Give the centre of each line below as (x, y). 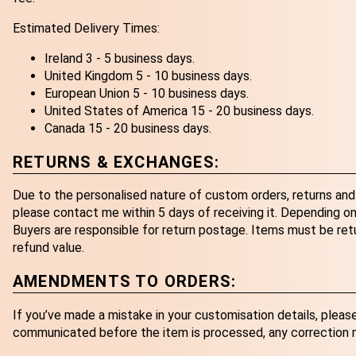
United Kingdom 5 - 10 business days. (148, 76)
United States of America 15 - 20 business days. (179, 111)
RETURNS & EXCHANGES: (116, 162)
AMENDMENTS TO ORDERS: (125, 281)
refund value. (48, 248)
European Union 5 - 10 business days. (147, 94)
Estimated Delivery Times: (86, 29)
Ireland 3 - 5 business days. (120, 59)
